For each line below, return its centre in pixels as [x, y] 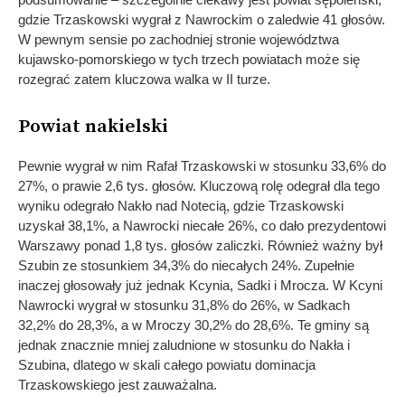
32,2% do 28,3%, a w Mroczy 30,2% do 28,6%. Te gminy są [193, 325]
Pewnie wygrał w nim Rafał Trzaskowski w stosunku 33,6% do [202, 165]
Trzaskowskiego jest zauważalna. [118, 384]
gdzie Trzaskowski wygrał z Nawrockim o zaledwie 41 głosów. [202, 19]
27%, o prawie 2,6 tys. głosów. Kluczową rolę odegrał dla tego [199, 185]
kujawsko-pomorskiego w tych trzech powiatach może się [189, 59]
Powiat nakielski [93, 126]
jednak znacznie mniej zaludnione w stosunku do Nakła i [184, 344]
